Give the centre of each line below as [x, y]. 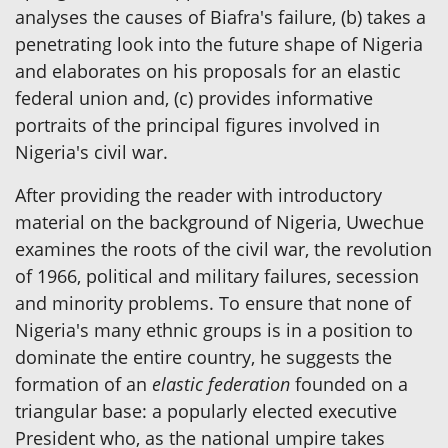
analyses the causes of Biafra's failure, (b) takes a [220, 16]
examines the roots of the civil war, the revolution [223, 248]
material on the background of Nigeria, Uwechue [219, 221]
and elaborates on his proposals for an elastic [208, 70]
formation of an [83, 383]
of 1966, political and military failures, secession [217, 275]
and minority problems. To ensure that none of [213, 302]
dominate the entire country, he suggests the [203, 356]
